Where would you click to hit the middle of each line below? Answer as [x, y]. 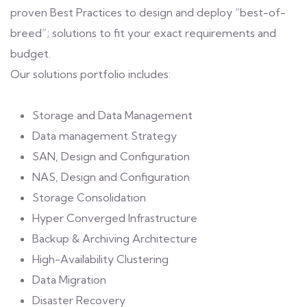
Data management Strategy [105, 136]
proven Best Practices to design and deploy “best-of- [148, 12]
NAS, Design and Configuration [111, 177]
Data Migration [69, 280]
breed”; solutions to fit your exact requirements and [143, 33]
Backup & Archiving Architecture [115, 238]
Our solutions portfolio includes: [90, 74]
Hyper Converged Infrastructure [115, 218]
